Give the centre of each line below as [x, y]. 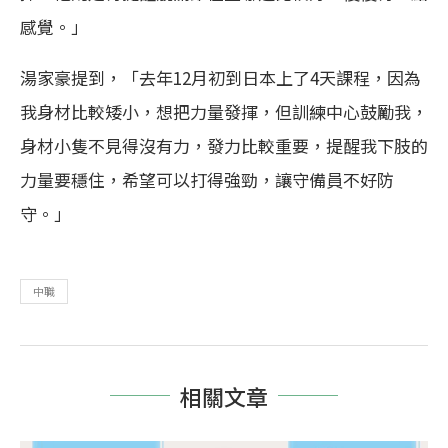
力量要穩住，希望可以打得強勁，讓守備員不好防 [207, 179]
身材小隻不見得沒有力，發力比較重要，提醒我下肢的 [224, 145]
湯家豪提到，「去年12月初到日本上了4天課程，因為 [220, 77]
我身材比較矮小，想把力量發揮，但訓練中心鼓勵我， [224, 111]
